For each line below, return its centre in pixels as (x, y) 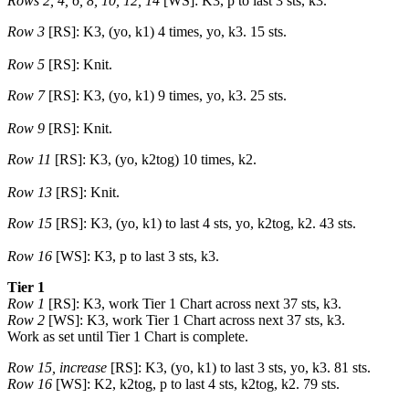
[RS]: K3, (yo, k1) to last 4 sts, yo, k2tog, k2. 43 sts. (204, 223)
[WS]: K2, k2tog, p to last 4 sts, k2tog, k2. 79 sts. (198, 384)
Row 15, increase (57, 367)
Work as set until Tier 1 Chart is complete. (128, 336)
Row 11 (31, 159)
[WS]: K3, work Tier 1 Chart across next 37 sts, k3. (195, 320)
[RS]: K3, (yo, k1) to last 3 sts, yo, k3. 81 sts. (239, 367)
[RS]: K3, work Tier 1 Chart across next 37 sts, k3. (195, 304)
